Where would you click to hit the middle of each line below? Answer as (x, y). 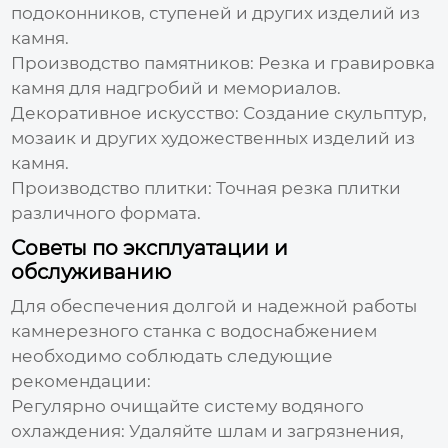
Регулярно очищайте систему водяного (188, 405)
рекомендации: (81, 380)
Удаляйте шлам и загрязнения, (265, 430)
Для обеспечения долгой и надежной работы (214, 305)
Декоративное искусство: (125, 112)
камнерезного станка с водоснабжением (194, 330)
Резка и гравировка (345, 62)
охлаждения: (68, 430)
